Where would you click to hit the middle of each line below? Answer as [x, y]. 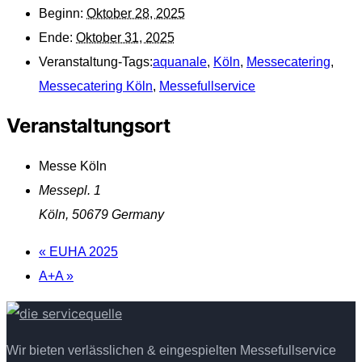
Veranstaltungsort [88, 126]
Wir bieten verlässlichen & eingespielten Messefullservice [171, 351]
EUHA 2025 [82, 252]
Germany [138, 215]
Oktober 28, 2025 [136, 13]
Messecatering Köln [96, 86]
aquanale [180, 61]
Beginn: [61, 13]
